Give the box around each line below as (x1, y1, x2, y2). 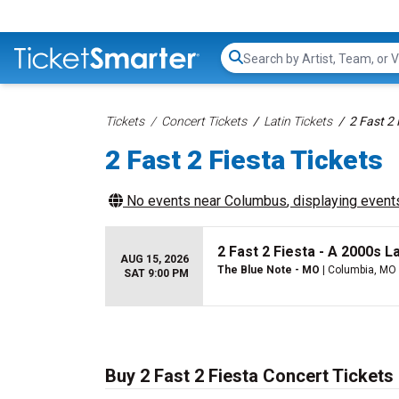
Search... (242, 58, 293, 76)
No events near (123, 192, 224, 209)
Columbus (224, 192, 287, 209)
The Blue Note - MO (217, 264, 320, 276)
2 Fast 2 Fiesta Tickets (105, 144, 383, 175)
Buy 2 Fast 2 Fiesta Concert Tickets (105, 365, 394, 387)
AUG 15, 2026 (120, 253, 189, 265)
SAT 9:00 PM (124, 267, 189, 280)
